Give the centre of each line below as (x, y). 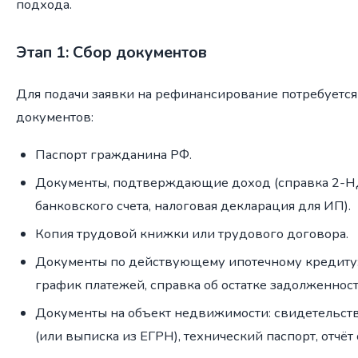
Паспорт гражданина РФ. (113, 155)
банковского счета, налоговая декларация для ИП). (193, 206)
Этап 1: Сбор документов (111, 53)
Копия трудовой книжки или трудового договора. (192, 234)
